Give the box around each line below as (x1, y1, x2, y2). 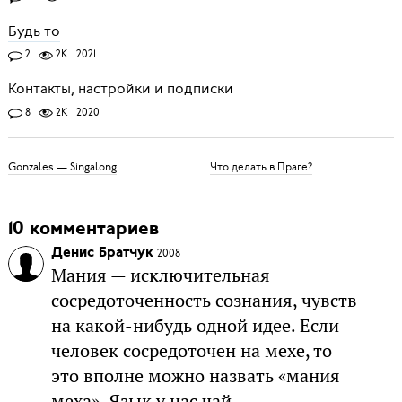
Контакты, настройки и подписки (7, 79, 233, 100)
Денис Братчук (50, 246, 153, 261)
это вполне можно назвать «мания (50, 364, 340, 389)
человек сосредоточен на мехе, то (50, 339, 332, 363)
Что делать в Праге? (209, 160, 312, 175)
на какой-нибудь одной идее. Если (50, 314, 339, 338)
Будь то (7, 21, 60, 41)
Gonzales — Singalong (7, 160, 117, 175)
